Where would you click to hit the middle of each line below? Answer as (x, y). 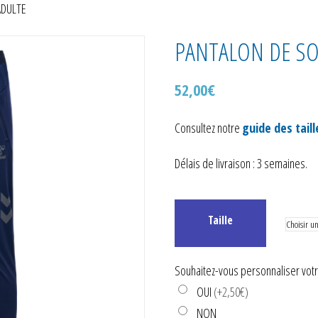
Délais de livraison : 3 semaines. (241, 163)
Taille (221, 220)
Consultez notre (209, 128)
